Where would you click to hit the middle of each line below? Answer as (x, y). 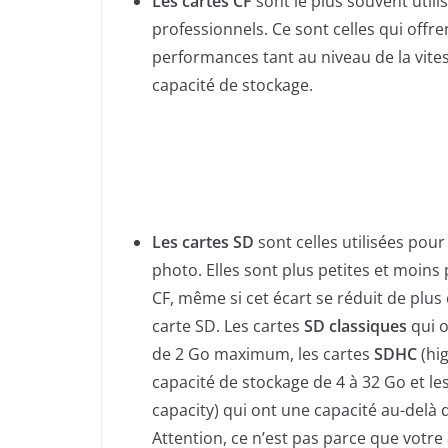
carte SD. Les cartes (228, 326)
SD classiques (355, 326)
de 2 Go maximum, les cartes (263, 354)
